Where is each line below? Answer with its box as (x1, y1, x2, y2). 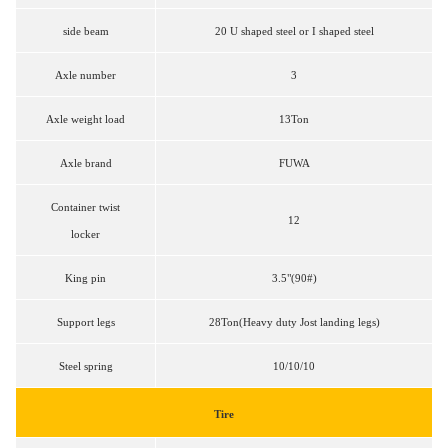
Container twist (51, 201, 120, 214)
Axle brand (59, 157, 112, 170)
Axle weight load (46, 113, 125, 126)
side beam (62, 25, 109, 38)
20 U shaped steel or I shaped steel (214, 25, 374, 38)
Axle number (55, 69, 116, 82)
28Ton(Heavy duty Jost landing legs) (208, 316, 380, 329)
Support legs (56, 316, 115, 329)
